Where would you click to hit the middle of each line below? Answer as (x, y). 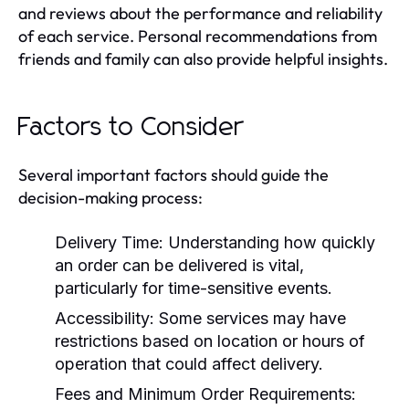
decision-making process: (110, 197)
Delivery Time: (109, 242)
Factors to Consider (131, 127)
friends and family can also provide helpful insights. (203, 58)
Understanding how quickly (269, 242)
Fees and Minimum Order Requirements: (205, 393)
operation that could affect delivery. (189, 363)
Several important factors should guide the (173, 174)
